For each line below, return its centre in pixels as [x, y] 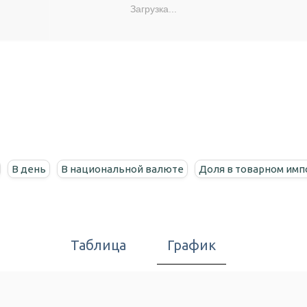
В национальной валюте [122, 169]
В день [29, 169]
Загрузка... [153, 9]
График [192, 245]
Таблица [98, 245]
